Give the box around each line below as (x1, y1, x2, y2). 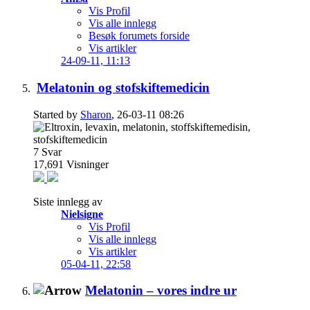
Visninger (66, 158, 109, 170)
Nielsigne (61, 208, 103, 220)
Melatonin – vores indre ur (85, 283, 237, 298)
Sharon (80, 108, 111, 120)
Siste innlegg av (33, 195, 102, 208)
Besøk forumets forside (89, 30, 190, 42)
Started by (33, 108, 80, 120)
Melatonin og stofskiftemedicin (37, 80, 210, 95)
